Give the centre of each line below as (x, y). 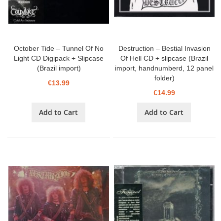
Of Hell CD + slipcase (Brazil (165, 58)
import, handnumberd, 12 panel (165, 68)
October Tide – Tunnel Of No (59, 49)
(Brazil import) (59, 68)
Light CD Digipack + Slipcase (59, 58)
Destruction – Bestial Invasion (164, 49)
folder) (164, 78)
